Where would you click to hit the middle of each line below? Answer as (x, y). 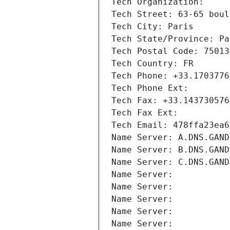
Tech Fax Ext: (145, 113)
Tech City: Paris (152, 27)
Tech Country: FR (152, 64)
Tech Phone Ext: (150, 88)
